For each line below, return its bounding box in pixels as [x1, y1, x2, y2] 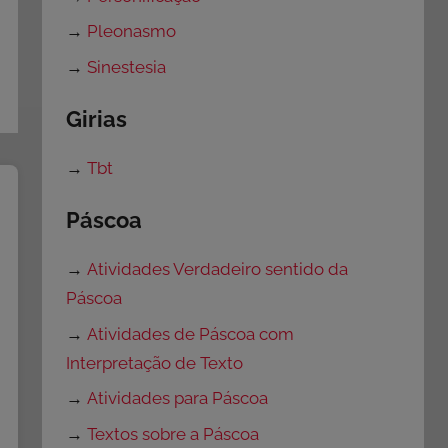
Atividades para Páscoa [87, 388, 269, 409]
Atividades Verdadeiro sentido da [87, 258, 349, 279]
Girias [66, 106, 128, 133]
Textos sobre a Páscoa [87, 424, 260, 445]
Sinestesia [87, 57, 167, 78]
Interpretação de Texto [66, 352, 244, 373]
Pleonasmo [87, 21, 177, 42]
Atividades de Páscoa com [87, 323, 295, 344]
